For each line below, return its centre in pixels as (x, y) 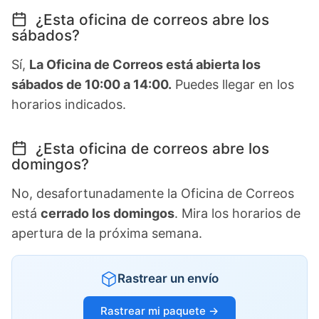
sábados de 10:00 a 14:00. (91, 85)
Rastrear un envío (168, 279)
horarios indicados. (69, 105)
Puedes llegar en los (233, 85)
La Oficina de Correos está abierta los (145, 65)
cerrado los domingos (108, 214)
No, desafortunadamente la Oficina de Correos (153, 194)
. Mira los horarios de (237, 214)
